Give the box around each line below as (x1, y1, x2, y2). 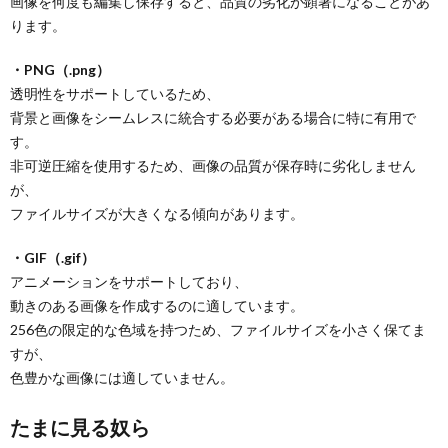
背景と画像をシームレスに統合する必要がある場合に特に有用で (10, 109, 416, 126)
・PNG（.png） (10, 61, 110, 78)
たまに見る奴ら (10, 415, 150, 439)
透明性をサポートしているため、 (10, 85, 220, 102)
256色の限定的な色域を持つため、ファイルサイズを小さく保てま (10, 321, 426, 338)
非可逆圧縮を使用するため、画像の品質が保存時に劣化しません (10, 157, 416, 174)
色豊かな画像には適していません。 (10, 369, 234, 386)
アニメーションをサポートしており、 (10, 273, 248, 290)
